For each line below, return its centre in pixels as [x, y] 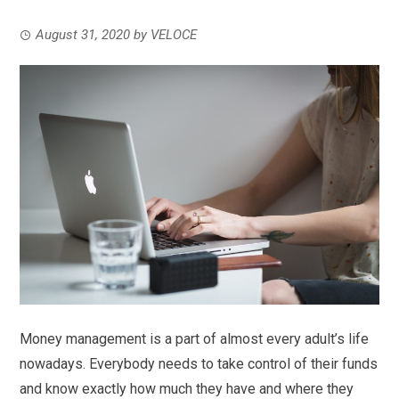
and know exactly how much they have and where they [187, 388]
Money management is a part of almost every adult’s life [195, 338]
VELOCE [174, 34]
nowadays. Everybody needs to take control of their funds [199, 363]
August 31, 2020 [83, 34]
